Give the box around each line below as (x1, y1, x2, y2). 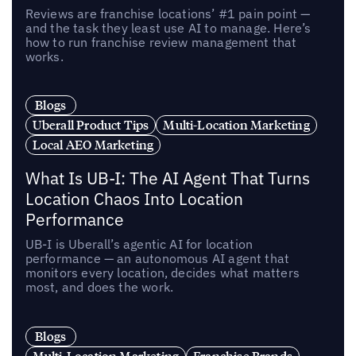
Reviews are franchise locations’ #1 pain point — (25, 5, 311, 21)
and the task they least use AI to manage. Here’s (25, 19, 311, 36)
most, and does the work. (25, 279, 174, 296)
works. (25, 48, 64, 64)
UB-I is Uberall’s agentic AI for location (25, 236, 253, 253)
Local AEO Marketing (32, 137, 154, 153)
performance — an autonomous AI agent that (25, 250, 290, 267)
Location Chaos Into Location (25, 188, 243, 211)
